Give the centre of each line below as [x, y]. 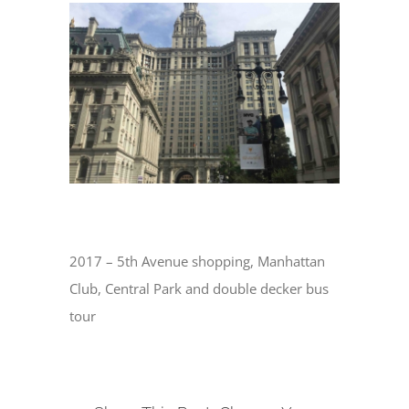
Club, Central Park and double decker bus [199, 288]
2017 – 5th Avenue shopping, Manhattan [198, 261]
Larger [89, 43]
